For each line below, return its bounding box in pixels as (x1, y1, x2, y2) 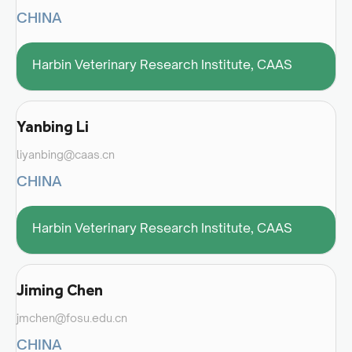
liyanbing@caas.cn (16, 147, 115, 161)
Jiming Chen (16, 280, 103, 299)
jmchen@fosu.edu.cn (16, 310, 127, 324)
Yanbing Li (16, 116, 89, 136)
